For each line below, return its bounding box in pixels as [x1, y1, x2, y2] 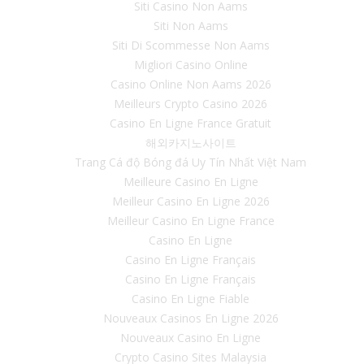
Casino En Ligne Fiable [132, 290, 249, 306]
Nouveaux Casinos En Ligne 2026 [102, 310, 279, 326]
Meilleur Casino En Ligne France [106, 212, 275, 228]
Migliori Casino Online [133, 56, 248, 72]
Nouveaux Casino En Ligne [120, 329, 261, 345]
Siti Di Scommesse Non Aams [111, 37, 270, 53]
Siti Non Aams [153, 17, 228, 33]
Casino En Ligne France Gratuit [110, 115, 271, 131]
